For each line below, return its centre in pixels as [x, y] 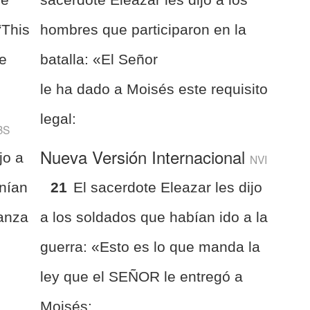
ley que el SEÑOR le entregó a [142, 276]
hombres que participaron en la [144, 29]
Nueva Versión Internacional [145, 156]
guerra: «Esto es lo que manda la [151, 246]
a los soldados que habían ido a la [154, 217]
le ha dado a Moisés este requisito [154, 89]
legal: [58, 118]
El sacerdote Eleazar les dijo [168, 187]
